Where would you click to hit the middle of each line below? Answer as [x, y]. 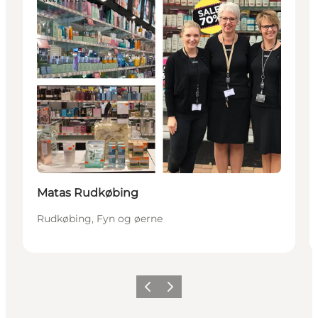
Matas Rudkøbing [88, 193]
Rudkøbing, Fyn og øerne [100, 219]
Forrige [154, 291]
